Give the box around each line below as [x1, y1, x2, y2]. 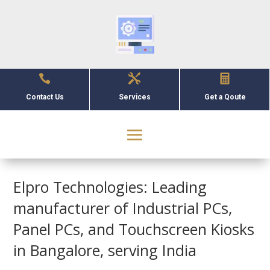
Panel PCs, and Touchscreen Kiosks [13, 219, 255, 239]
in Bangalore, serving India [13, 240, 197, 260]
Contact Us [25, 93, 64, 101]
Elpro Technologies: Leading [13, 177, 207, 197]
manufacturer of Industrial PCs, [13, 198, 233, 218]
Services [118, 93, 151, 101]
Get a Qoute [204, 93, 246, 101]
